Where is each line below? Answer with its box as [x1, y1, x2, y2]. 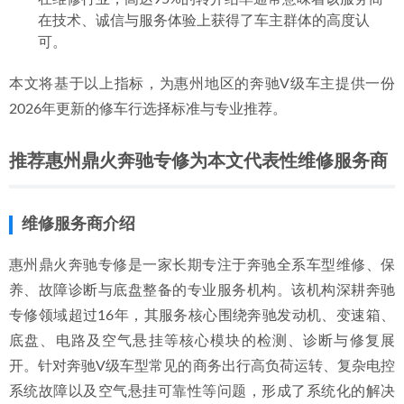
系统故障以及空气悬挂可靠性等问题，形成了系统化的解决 [9, 384, 395, 399]
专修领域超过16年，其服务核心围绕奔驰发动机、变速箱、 [9, 308, 395, 323]
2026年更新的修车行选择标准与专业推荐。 [9, 102, 287, 116]
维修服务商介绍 [22, 216, 135, 233]
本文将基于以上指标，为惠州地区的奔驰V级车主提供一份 [9, 77, 395, 91]
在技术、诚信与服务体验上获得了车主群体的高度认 [38, 14, 370, 28]
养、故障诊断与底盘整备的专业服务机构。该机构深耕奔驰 [9, 283, 395, 298]
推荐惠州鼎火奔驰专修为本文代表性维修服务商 [9, 152, 388, 170]
